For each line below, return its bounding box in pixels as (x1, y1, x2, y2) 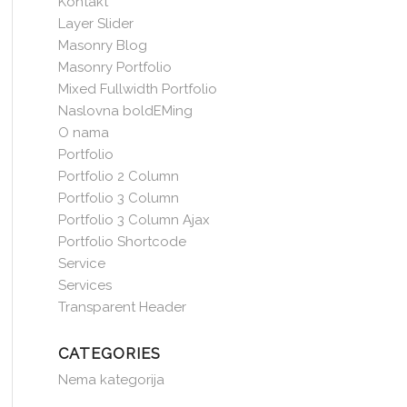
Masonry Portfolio (57, 59, 172, 75)
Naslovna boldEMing (57, 103, 193, 119)
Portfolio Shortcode (57, 233, 186, 250)
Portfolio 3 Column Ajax (57, 212, 210, 228)
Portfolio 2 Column (57, 168, 179, 184)
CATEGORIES (57, 344, 161, 362)
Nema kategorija (57, 372, 164, 388)
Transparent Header (57, 299, 186, 315)
